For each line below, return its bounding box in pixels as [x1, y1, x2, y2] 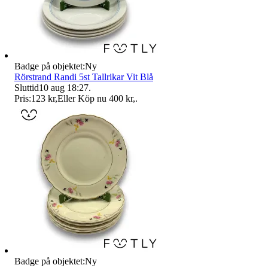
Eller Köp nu [57, 93, 106, 103]
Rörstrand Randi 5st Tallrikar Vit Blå [14, 71, 153, 82]
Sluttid [14, 82, 39, 93]
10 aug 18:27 [39, 82, 89, 93]
